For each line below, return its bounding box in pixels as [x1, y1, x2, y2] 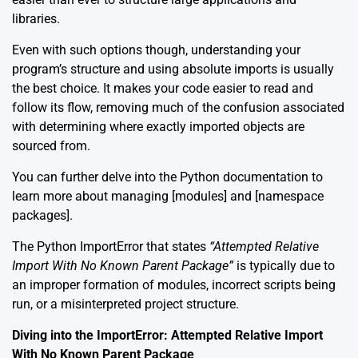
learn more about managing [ [12, 189, 175, 205]
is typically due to [233, 258, 335, 274]
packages [12, 208, 66, 224]
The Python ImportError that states [12, 239, 209, 255]
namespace [258, 189, 324, 205]
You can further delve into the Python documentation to [12, 169, 323, 185]
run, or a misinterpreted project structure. [12, 296, 239, 312]
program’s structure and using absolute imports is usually [12, 62, 334, 78]
